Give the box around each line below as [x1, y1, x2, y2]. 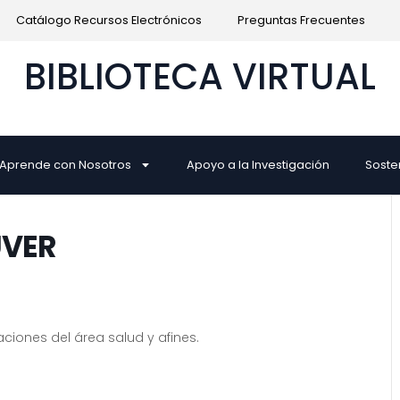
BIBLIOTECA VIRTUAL [24, 52, 376, 102]
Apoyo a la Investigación [187, 156, 330, 172]
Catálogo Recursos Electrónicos [15, 12, 202, 28]
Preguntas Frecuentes [237, 12, 365, 28]
